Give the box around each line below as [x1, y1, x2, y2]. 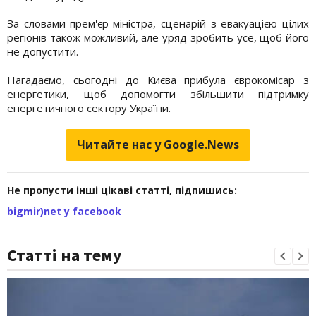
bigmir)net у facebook [7, 204, 121, 218]
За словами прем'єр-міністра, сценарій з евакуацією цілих [7, 16, 309, 30]
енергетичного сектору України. [7, 100, 171, 115]
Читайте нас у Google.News [77, 136, 239, 152]
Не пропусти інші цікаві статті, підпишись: [7, 183, 237, 197]
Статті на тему [7, 243, 122, 266]
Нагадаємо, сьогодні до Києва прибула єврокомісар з [7, 72, 309, 87]
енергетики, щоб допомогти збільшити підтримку [7, 86, 309, 101]
